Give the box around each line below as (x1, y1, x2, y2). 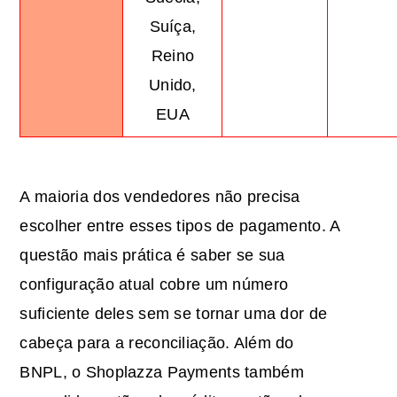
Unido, (149, 76, 197, 95)
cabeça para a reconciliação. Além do (19, 334, 294, 353)
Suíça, (149, 18, 197, 36)
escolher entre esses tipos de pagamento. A (19, 217, 340, 236)
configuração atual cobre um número (19, 276, 289, 294)
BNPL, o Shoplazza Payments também (19, 363, 304, 382)
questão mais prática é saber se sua (19, 246, 285, 265)
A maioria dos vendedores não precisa (19, 188, 300, 206)
